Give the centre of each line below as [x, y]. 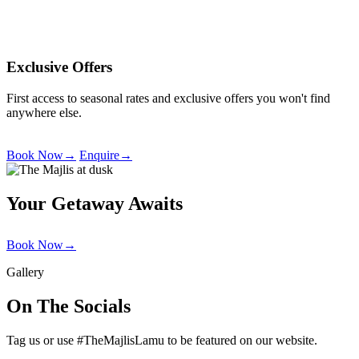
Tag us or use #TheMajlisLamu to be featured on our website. [162, 340]
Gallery [25, 272]
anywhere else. [44, 113]
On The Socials [69, 306]
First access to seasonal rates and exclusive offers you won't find [168, 99]
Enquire [99, 155]
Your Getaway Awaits [95, 204]
